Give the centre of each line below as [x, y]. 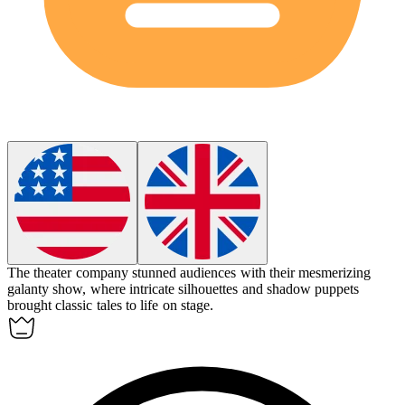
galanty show [45, 289]
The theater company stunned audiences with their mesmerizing [189, 273]
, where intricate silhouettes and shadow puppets [221, 289]
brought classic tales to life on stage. [110, 306]
